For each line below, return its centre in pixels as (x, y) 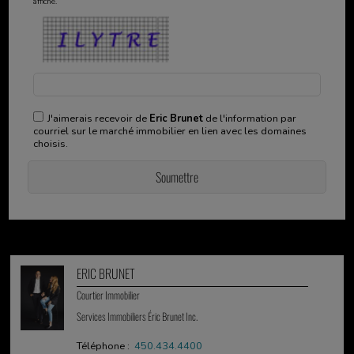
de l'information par (249, 118)
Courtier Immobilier (109, 296)
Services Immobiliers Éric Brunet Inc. (137, 317)
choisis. (50, 143)
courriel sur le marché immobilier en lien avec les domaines (169, 131)
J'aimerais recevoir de (98, 118)
